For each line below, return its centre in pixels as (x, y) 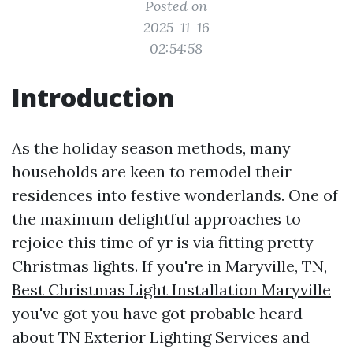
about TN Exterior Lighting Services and (161, 337)
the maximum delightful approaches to (156, 219)
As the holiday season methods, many (151, 148)
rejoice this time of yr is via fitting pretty (163, 242)
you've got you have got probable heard (157, 313)
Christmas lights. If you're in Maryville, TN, (169, 266)
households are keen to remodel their (152, 171)
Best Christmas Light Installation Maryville (171, 290)
